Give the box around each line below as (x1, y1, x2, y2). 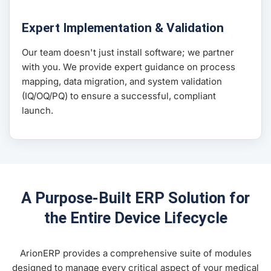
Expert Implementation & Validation (22, 21, 224, 36)
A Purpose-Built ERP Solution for (21, 189, 250, 207)
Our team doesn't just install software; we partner (22, 47, 234, 59)
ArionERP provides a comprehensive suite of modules (19, 247, 252, 260)
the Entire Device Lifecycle (44, 209, 227, 227)
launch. (22, 105, 53, 117)
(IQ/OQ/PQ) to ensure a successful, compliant (22, 90, 216, 102)
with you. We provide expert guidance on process (22, 61, 235, 73)
